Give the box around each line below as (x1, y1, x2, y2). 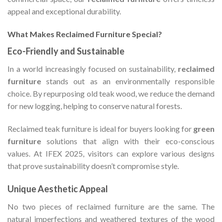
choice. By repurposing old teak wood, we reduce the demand (7, 88, 215, 98)
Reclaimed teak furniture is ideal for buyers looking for (7, 123, 193, 133)
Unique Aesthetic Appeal (7, 183, 108, 195)
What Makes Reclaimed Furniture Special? (7, 29, 162, 39)
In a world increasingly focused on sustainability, (7, 63, 178, 73)
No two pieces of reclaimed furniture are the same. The (7, 202, 215, 212)
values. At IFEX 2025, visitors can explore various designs (7, 148, 215, 158)
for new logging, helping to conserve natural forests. (7, 101, 182, 111)
